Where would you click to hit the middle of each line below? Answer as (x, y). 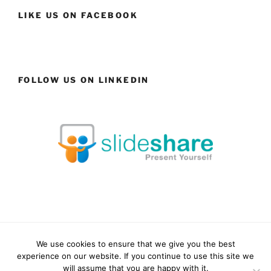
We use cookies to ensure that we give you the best (135, 244)
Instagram (155, 247)
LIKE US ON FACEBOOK (78, 15)
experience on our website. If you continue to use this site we (135, 256)
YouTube (116, 247)
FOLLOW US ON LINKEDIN (84, 80)
